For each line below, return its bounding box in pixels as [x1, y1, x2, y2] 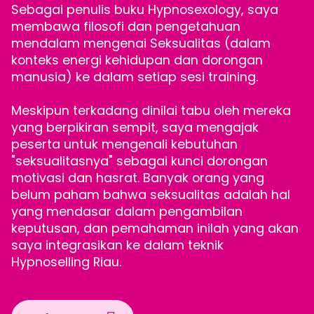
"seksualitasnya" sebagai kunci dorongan [11, 152, 268, 170]
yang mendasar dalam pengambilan [11, 203, 243, 221]
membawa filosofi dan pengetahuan [11, 18, 240, 36]
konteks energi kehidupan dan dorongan [11, 51, 263, 69]
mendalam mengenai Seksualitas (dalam [11, 34, 271, 53]
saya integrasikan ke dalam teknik [11, 236, 224, 254]
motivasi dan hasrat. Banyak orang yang [11, 169, 264, 187]
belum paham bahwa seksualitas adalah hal [11, 186, 290, 204]
